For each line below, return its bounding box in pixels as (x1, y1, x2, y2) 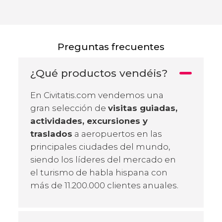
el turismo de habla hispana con (30, 167, 167, 177)
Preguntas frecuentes (57, 41, 165, 53)
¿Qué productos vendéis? (30, 66, 167, 79)
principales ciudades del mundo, (30, 141, 170, 152)
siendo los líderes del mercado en (30, 154, 176, 165)
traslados (30, 128, 72, 139)
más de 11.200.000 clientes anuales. (30, 180, 178, 190)
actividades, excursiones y (30, 115, 148, 126)
